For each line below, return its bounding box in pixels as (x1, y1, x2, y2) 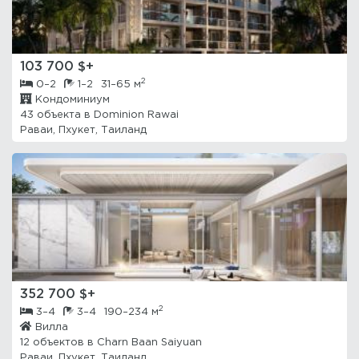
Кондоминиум (32, 95, 110, 104)
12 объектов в (20, 338, 97, 347)
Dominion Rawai (94, 111, 179, 119)
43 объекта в (20, 111, 94, 119)
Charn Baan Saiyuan (97, 338, 202, 347)
